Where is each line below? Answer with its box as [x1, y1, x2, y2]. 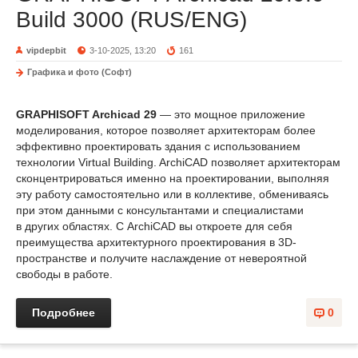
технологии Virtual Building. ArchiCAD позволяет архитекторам [16, 156, 340, 169]
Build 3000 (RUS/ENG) [16, 7, 247, 32]
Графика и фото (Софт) [27, 67, 132, 77]
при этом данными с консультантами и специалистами [16, 204, 304, 217]
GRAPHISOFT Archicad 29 [16, 108, 157, 121]
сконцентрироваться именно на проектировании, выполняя [16, 172, 329, 185]
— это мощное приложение [157, 108, 305, 121]
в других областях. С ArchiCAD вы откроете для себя [16, 220, 292, 233]
